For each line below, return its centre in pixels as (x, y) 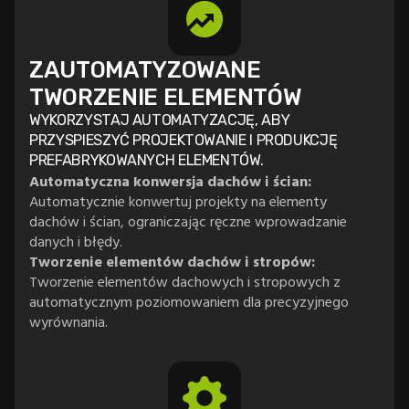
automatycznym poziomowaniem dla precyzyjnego (189, 302)
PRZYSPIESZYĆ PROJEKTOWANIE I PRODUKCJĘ (184, 141)
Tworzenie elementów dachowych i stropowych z (185, 282)
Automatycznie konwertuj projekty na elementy (178, 201)
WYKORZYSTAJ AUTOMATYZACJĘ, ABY (160, 121)
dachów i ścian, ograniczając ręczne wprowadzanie (189, 221)
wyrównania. (69, 322)
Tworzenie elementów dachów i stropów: (173, 262)
